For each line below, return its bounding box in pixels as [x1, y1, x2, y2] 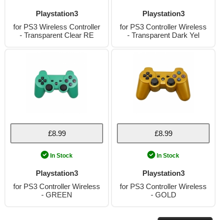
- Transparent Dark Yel [127, 31, 199, 39]
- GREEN [41, 191, 72, 199]
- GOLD [150, 191, 176, 199]
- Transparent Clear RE [20, 31, 94, 39]
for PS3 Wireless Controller [13, 23, 100, 31]
